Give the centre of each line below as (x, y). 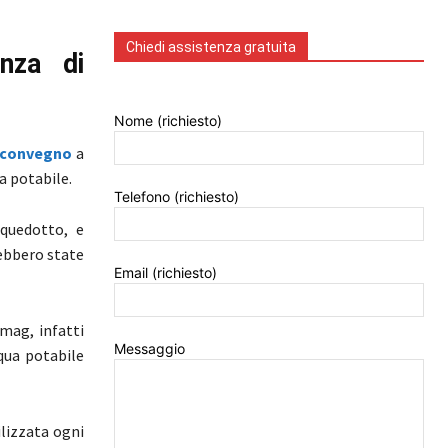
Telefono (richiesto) (176, 196)
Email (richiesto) (165, 272)
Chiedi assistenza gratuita (211, 46)
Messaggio (149, 348)
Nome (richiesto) (168, 120)
